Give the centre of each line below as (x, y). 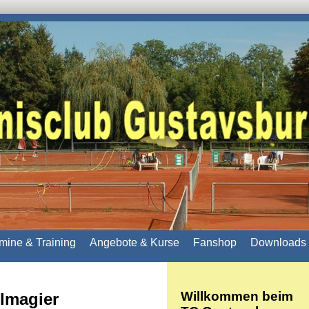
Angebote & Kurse (134, 242)
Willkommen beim (237, 296)
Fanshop (215, 242)
